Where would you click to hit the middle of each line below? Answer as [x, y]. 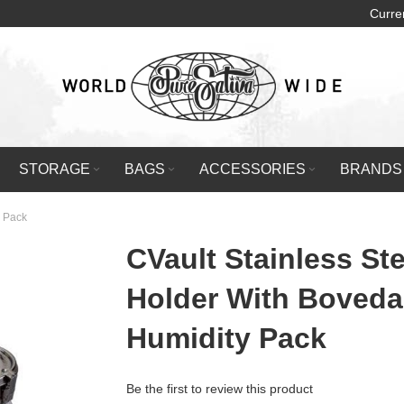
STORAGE [55, 169]
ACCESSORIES [253, 169]
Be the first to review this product [220, 389]
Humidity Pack [227, 338]
